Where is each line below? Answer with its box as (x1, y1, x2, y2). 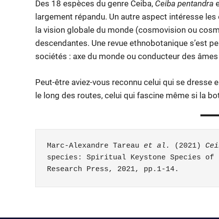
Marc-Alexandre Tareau (46, 142, 144, 151)
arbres (39, 201, 58, 209)
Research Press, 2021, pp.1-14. (46, 165, 179, 174)
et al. (143, 142, 170, 151)
